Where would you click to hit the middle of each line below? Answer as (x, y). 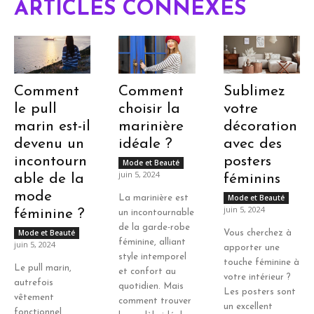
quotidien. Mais (151, 287)
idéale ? (146, 144)
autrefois (34, 283)
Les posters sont (259, 292)
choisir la (150, 109)
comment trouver (155, 301)
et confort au (148, 272)
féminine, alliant (152, 243)
